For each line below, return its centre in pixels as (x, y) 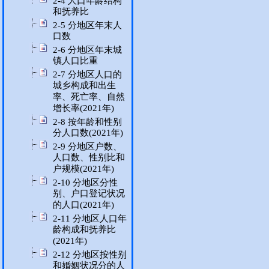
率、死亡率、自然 (89, 97)
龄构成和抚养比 (84, 230)
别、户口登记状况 (89, 194)
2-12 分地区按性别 (90, 255)
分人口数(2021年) (88, 133)
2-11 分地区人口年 (90, 219)
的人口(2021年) (83, 205)
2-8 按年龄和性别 (87, 122)
